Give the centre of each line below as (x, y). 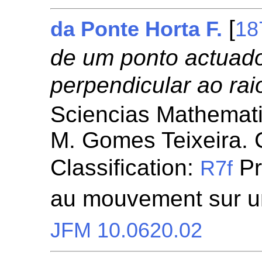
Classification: (125, 168)
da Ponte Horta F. (137, 29)
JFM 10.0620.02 (127, 230)
